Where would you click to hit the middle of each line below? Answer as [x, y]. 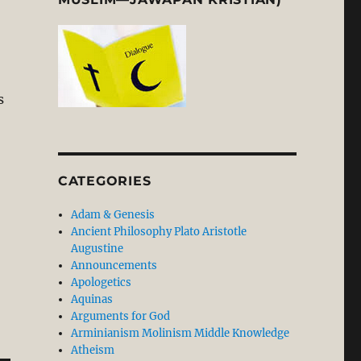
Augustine [98, 249]
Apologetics [102, 283]
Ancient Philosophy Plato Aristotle [159, 232]
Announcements [114, 266]
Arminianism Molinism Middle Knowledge [180, 334]
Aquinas [92, 300]
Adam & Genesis [113, 215]
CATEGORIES [104, 181]
